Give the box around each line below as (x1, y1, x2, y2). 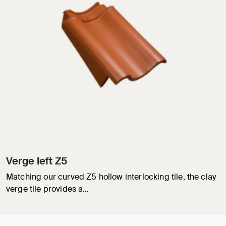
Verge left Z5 (6, 154, 67, 168)
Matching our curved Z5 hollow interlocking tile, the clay (6, 172, 216, 183)
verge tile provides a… (6, 184, 89, 195)
